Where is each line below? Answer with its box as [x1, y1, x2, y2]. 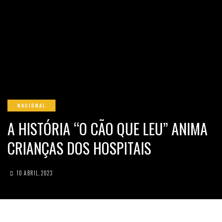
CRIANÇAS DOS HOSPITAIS [7, 137, 151, 159]
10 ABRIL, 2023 [16, 169, 53, 177]
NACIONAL [17, 102, 46, 109]
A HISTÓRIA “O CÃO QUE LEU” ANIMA [7, 117, 208, 140]
